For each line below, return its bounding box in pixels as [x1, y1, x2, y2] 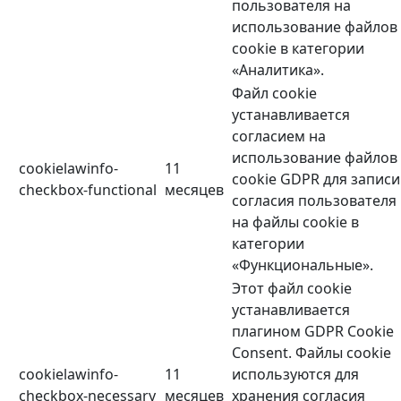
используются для [232, 364, 359, 385]
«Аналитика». [232, 60, 324, 81]
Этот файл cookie [232, 278, 352, 299]
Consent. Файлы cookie [232, 343, 391, 363]
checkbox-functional [19, 180, 157, 200]
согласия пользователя [232, 191, 397, 211]
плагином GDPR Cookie [232, 321, 394, 342]
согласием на [232, 126, 326, 147]
